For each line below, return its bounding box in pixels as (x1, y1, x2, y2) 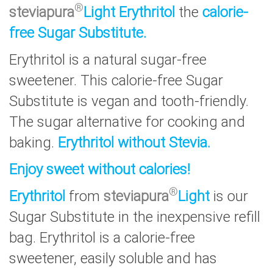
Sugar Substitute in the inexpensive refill (9, 208, 260, 226)
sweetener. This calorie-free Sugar (9, 72, 223, 90)
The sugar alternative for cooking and (9, 113, 245, 131)
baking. (9, 134, 58, 152)
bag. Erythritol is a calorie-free (9, 229, 195, 247)
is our (210, 188, 248, 205)
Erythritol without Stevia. (58, 134, 210, 152)
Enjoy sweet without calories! (9, 161, 190, 179)
